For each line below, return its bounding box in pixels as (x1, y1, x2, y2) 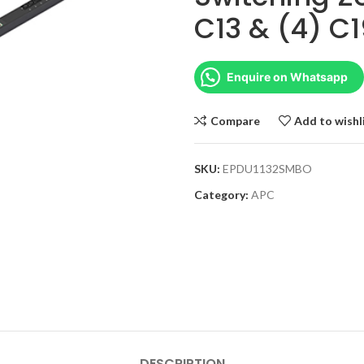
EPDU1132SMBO (223, 162, 312, 175)
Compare (210, 113, 260, 128)
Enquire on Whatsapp (227, 70, 348, 84)
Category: (194, 188, 249, 201)
